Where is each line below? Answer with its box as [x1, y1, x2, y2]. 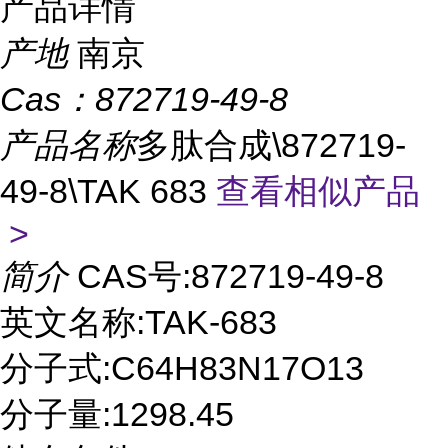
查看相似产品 [216, 172, 420, 210]
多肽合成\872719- [136, 126, 406, 164]
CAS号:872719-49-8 [77, 257, 384, 295]
